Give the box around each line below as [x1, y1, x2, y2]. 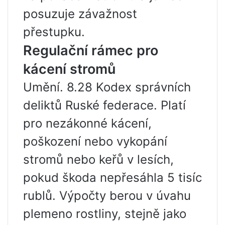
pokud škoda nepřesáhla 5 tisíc [23, 170, 202, 185]
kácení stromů [23, 61, 116, 77]
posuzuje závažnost [23, 7, 137, 21]
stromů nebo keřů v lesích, [23, 152, 174, 167]
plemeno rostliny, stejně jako [23, 206, 186, 221]
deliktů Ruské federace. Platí [23, 98, 186, 113]
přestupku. [23, 25, 85, 39]
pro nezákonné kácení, [23, 116, 152, 131]
